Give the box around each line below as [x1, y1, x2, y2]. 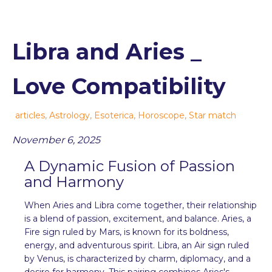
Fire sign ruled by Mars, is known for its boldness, [24, 226, 229, 237]
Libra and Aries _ [12, 38, 202, 65]
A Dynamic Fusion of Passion [24, 157, 235, 175]
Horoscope [138, 109, 185, 121]
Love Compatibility [12, 72, 226, 100]
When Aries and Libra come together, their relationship [24, 199, 257, 211]
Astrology [49, 109, 90, 121]
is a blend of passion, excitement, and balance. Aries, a [24, 212, 251, 224]
